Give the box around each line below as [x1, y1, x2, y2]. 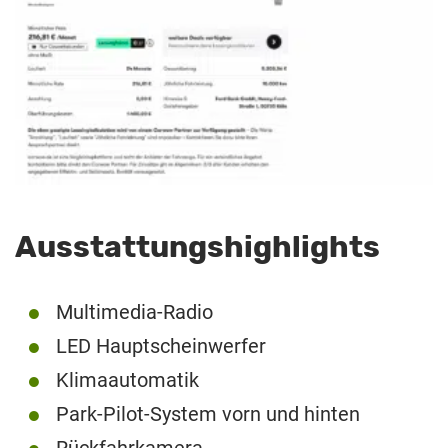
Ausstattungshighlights [15, 228, 380, 265]
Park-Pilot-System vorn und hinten [56, 401, 361, 426]
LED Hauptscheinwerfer [56, 333, 267, 358]
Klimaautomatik [56, 367, 200, 392]
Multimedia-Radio [56, 299, 214, 324]
